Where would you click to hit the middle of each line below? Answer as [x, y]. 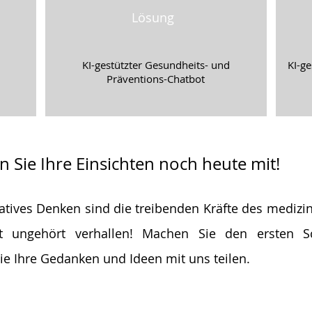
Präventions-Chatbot [156, 79]
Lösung [153, 17]
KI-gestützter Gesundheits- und [156, 65]
